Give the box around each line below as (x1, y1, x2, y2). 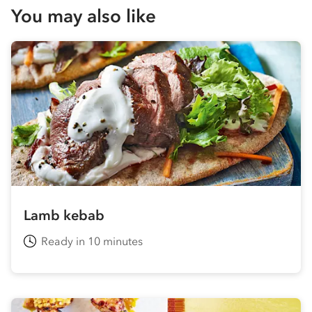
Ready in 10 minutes (41, 233, 143, 248)
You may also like (11, 5, 156, 27)
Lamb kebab (24, 207, 104, 224)
